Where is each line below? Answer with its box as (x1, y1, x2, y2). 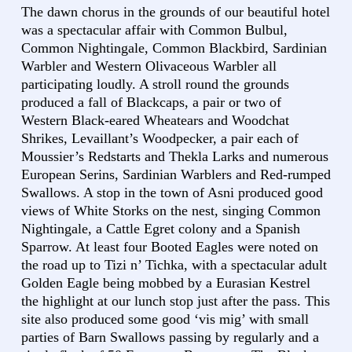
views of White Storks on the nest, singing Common (21, 203, 321, 219)
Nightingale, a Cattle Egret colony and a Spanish (21, 221, 300, 237)
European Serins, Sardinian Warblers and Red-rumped (21, 167, 331, 183)
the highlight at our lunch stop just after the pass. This (21, 293, 330, 310)
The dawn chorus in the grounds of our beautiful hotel (21, 4, 330, 20)
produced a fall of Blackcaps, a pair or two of (21, 94, 281, 111)
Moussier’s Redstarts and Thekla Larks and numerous (21, 148, 328, 165)
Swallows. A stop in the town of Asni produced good (21, 185, 323, 201)
